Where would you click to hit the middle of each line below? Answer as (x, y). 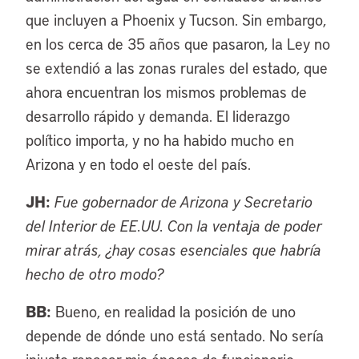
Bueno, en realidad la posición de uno (173, 311)
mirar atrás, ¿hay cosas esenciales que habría (173, 250)
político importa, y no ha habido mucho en (160, 140)
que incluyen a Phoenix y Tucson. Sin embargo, (176, 20)
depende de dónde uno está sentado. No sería (175, 335)
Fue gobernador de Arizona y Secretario (184, 202)
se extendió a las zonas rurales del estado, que (177, 68)
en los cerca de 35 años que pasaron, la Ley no (178, 44)
